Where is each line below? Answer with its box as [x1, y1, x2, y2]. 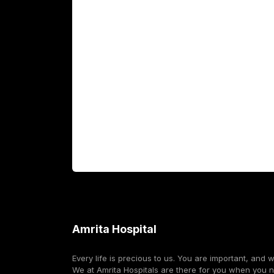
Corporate [85, 149, 133, 161]
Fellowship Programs [85, 51, 183, 64]
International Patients [85, 84, 183, 97]
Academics [85, 19, 135, 32]
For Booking [85, 116, 142, 129]
